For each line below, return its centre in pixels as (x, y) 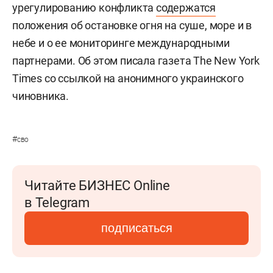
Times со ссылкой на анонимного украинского (128, 78)
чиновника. (41, 96)
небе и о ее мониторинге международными (121, 43)
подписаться (136, 228)
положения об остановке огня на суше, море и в (132, 25)
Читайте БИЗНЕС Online (97, 185)
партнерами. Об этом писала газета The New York (136, 60)
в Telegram (57, 202)
